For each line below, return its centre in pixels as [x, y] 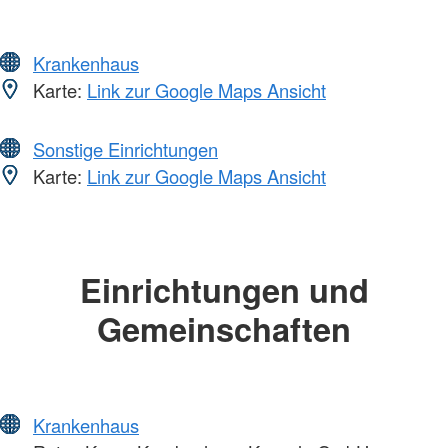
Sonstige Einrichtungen [125, 148]
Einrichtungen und [224, 289]
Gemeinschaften [224, 328]
